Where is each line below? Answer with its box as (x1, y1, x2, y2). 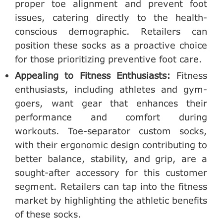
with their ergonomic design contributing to (15, 139, 207, 150)
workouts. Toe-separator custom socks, (15, 125, 207, 136)
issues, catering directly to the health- (15, 12, 207, 23)
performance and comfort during (15, 111, 207, 122)
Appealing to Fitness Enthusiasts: (15, 69, 176, 81)
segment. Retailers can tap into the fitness (15, 180, 207, 192)
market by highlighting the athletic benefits (15, 194, 207, 206)
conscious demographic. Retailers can (15, 26, 207, 37)
